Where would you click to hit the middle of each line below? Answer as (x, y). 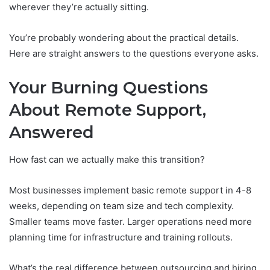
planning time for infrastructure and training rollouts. (121, 237)
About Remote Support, (108, 110)
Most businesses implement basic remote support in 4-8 (130, 190)
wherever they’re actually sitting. (79, 7)
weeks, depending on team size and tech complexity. (121, 206)
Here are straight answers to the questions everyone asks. (134, 54)
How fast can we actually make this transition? (107, 159)
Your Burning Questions (108, 88)
